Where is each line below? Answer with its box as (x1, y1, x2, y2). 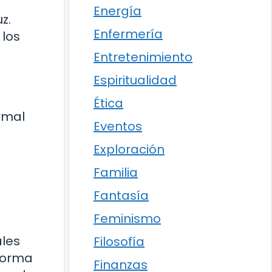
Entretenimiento (93, 49, 192, 66)
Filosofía (93, 233, 144, 250)
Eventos (93, 118, 142, 135)
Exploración (93, 141, 165, 158)
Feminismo (93, 210, 161, 227)
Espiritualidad (93, 72, 177, 89)
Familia (93, 164, 138, 181)
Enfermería (93, 25, 163, 42)
